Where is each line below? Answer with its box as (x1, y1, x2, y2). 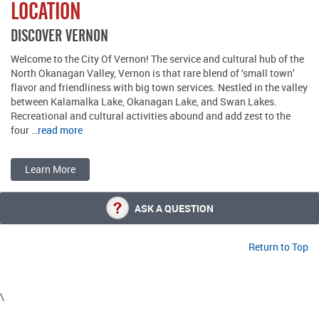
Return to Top (249, 239, 308, 253)
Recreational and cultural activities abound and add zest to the (11, 108, 291, 122)
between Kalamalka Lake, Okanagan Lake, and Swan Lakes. (11, 94, 277, 108)
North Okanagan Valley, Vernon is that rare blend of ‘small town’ (11, 66, 295, 80)
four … (11, 122, 38, 137)
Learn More (25, 162, 75, 176)
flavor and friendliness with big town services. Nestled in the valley (11, 80, 308, 94)
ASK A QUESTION (134, 201, 214, 215)
